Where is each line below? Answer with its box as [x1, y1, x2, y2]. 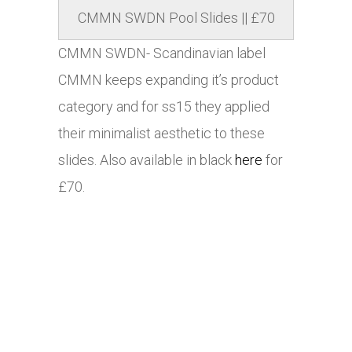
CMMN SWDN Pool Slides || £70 [77, 9, 275, 27]
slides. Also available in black [58, 152, 235, 169]
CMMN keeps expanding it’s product [58, 71, 279, 89]
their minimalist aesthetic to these [58, 125, 265, 142]
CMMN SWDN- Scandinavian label [58, 45, 266, 62]
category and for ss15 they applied [58, 98, 269, 115]
